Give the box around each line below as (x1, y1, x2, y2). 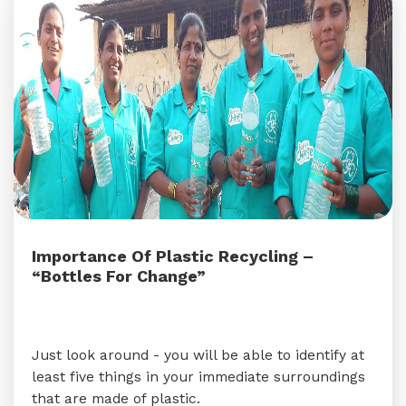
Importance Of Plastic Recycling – (32, 246, 314, 266)
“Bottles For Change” (32, 266, 206, 285)
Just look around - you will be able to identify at (32, 346, 364, 363)
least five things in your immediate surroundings (32, 368, 365, 385)
